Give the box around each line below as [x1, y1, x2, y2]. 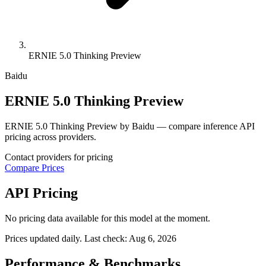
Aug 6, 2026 [129, 233, 176, 243]
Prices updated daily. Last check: [5, 233, 129, 243]
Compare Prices [5, 162, 64, 173]
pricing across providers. [5, 131, 96, 142]
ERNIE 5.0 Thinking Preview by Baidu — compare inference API [5, 121, 255, 131]
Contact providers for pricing [5, 151, 113, 162]
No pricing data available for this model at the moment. [5, 213, 210, 223]
